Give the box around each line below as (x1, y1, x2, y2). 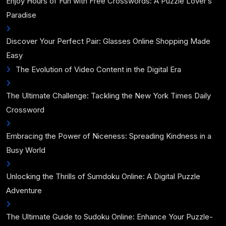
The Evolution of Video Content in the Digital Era (16, 65, 181, 74)
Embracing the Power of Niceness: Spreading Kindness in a (6, 131, 211, 141)
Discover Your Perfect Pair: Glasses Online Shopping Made (6, 36, 210, 46)
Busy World (6, 145, 45, 155)
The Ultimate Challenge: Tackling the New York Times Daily (6, 91, 211, 100)
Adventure (6, 186, 42, 195)
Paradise (6, 10, 36, 20)
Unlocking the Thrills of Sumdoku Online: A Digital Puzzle (6, 172, 200, 181)
